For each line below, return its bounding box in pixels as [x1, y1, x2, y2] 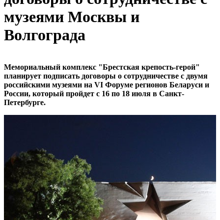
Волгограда [4, 26, 85, 44]
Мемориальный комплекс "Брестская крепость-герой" [4, 62, 200, 71]
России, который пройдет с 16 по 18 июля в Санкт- [4, 89, 184, 98]
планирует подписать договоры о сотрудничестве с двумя [4, 71, 208, 80]
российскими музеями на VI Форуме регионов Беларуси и [4, 80, 209, 89]
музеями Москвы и [4, 8, 139, 26]
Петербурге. [4, 98, 46, 107]
